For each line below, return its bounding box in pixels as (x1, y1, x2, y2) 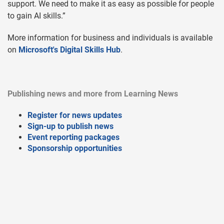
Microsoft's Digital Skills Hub (18, 44, 120, 54)
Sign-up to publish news (27, 121, 113, 131)
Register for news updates (27, 110, 122, 120)
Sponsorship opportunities (27, 143, 122, 153)
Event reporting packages (27, 132, 119, 142)
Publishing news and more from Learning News (7, 88, 178, 98)
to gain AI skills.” (7, 10, 65, 20)
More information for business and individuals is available (7, 32, 212, 42)
